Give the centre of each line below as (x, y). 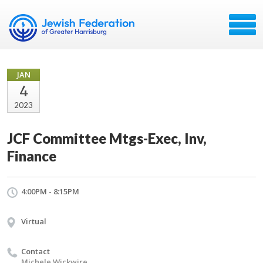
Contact (36, 251)
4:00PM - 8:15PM (50, 191)
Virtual (34, 221)
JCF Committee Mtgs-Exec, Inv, (107, 138)
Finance (32, 156)
